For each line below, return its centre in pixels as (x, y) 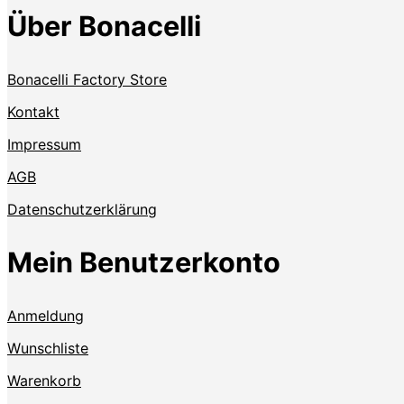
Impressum (44, 144)
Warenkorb (44, 380)
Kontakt (33, 111)
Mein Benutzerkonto (144, 262)
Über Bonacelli (104, 25)
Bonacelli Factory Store (87, 79)
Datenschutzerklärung (82, 209)
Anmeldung (46, 315)
